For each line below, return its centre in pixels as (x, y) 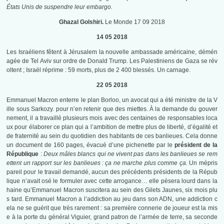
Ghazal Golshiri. (81, 22)
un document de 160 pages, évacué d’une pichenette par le (90, 145)
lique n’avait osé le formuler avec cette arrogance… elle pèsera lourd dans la (112, 181)
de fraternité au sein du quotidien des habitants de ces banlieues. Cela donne (112, 136)
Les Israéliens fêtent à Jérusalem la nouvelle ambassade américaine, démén (112, 52)
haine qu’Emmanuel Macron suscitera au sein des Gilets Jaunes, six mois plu (112, 190)
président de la (196, 145)
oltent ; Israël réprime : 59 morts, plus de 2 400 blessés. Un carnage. (99, 70)
